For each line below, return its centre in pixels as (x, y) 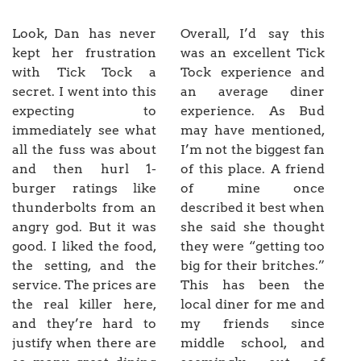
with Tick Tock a (84, 73)
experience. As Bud (253, 111)
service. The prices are (84, 285)
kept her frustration (84, 53)
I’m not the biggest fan (253, 150)
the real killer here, (84, 305)
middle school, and (253, 343)
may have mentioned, (253, 131)
